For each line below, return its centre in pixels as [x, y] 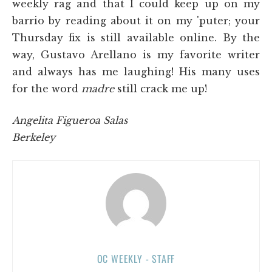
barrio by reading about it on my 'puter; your [136, 20]
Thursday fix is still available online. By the [136, 37]
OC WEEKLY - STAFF [136, 258]
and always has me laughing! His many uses [136, 71]
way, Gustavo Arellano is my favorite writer [136, 54]
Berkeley [34, 137]
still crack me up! [161, 88]
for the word [47, 88]
